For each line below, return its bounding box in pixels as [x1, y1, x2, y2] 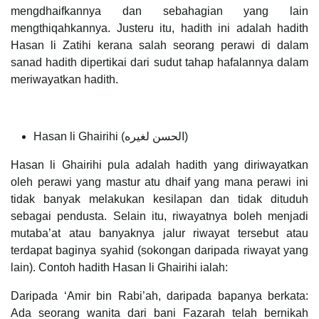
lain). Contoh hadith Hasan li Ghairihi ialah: [11, 261, 228, 274]
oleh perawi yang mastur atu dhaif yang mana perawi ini [11, 176, 308, 189]
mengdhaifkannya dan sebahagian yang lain [11, 5, 308, 18]
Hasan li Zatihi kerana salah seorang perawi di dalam [11, 39, 308, 52]
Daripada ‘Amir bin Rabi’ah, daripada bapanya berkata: [11, 290, 308, 303]
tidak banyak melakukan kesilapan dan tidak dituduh [11, 193, 308, 206]
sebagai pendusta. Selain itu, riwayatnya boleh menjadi [11, 210, 308, 223]
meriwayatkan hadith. [11, 73, 118, 86]
